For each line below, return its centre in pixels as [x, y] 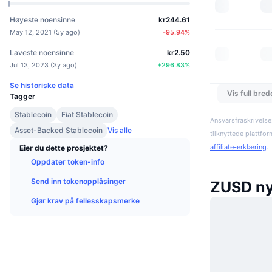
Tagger [22, 96]
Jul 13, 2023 [29, 65]
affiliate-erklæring [238, 147]
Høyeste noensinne [42, 19]
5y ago [67, 32]
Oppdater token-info [68, 161]
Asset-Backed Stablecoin [59, 130]
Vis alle [120, 130]
